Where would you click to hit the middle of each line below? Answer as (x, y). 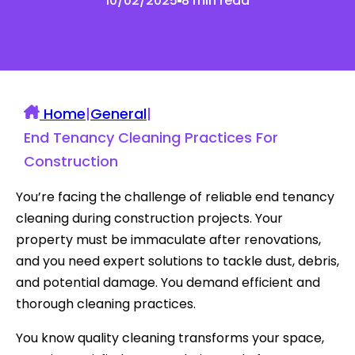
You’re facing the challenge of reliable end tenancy (175, 197)
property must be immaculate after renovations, (168, 239)
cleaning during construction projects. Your (149, 218)
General (118, 113)
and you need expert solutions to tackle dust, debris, (177, 261)
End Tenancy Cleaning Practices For (151, 137)
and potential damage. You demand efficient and (168, 282)
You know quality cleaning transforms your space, (170, 338)
